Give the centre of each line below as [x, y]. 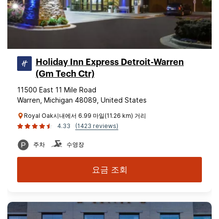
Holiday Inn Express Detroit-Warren [110, 62]
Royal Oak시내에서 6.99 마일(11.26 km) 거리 [85, 116]
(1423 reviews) [97, 126]
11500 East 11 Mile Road [57, 90]
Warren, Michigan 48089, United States [82, 100]
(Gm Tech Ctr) [65, 74]
